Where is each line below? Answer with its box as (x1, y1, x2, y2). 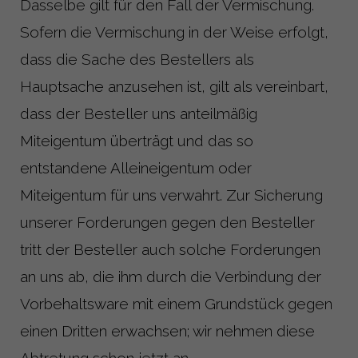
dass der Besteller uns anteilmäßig (20, 104, 257, 122)
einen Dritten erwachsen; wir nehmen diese (20, 321, 315, 340)
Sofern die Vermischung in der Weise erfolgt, (20, 22, 328, 41)
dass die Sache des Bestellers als (20, 50, 254, 68)
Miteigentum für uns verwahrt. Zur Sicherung (20, 185, 323, 204)
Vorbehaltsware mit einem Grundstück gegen (20, 294, 332, 312)
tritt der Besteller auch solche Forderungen (20, 240, 320, 258)
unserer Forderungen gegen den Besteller (20, 213, 315, 231)
